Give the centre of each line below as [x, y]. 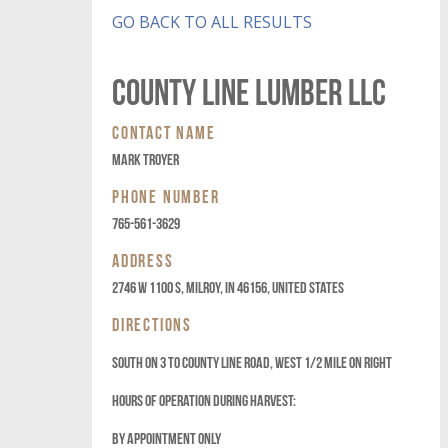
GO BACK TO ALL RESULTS [212, 22]
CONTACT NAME [164, 131]
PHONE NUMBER [166, 195]
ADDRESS [143, 259]
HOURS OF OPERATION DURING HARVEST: [204, 399]
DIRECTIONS [152, 323]
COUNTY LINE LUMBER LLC [249, 89]
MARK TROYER [145, 158]
